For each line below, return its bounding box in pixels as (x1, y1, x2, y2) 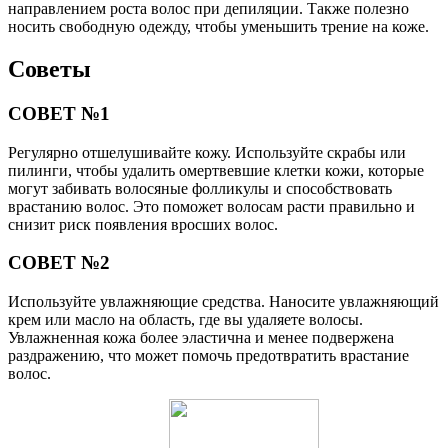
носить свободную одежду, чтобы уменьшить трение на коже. (8, 18, 429, 36)
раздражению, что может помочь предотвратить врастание (8, 347, 409, 365)
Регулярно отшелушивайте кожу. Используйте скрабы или (8, 143, 406, 161)
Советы (8, 56, 91, 83)
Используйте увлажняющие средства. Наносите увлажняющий (8, 293, 439, 311)
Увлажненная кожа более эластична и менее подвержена (8, 329, 394, 347)
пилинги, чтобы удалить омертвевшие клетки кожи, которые (8, 161, 424, 179)
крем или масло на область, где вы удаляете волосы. (8, 311, 363, 329)
